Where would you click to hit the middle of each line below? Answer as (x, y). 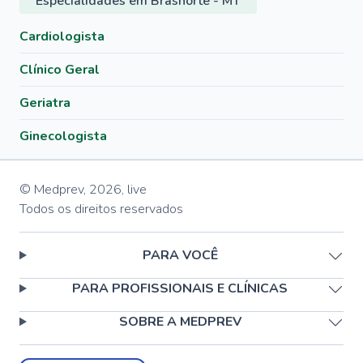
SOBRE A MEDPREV (180, 322)
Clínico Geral (60, 70)
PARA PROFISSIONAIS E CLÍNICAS (180, 288)
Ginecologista (63, 136)
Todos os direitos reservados (101, 209)
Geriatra (45, 103)
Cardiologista (62, 36)
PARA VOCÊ (180, 255)
